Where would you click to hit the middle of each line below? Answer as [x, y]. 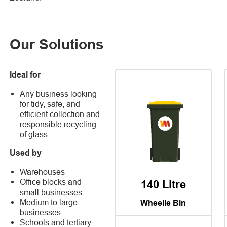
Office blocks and [51, 182]
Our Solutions [57, 46]
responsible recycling [58, 124]
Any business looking [58, 94]
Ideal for [25, 75]
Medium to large [49, 202]
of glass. [35, 134]
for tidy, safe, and [50, 104]
